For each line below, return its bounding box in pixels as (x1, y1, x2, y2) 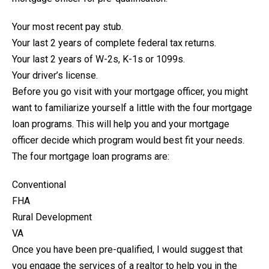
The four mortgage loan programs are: (12, 151, 169, 163)
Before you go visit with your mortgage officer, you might (12, 86, 248, 98)
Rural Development (12, 211, 92, 223)
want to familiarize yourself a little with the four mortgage (12, 102, 252, 114)
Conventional (12, 179, 66, 191)
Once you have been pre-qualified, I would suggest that (12, 244, 243, 256)
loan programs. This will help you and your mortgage (12, 118, 229, 130)
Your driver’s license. (12, 70, 98, 82)
